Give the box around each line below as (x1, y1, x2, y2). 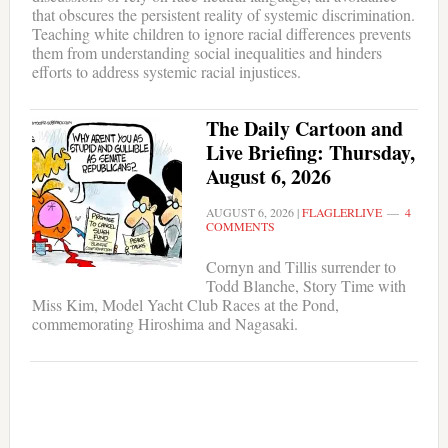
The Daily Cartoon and (205, 114, 403, 144)
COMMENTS (205, 218, 275, 235)
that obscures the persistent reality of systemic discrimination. (31, 4, 415, 26)
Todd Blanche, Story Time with (205, 275, 406, 297)
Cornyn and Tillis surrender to (205, 256, 396, 278)
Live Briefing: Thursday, (205, 138, 415, 168)
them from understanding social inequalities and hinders (31, 42, 382, 64)
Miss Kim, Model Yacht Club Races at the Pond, (31, 294, 339, 316)
